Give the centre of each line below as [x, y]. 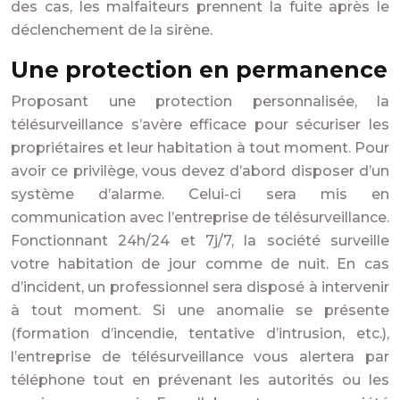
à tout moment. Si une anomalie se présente [200, 310]
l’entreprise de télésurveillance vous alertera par [200, 357]
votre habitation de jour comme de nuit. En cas [200, 264]
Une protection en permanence [199, 70]
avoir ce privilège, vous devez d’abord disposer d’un [200, 171]
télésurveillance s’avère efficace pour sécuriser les [200, 125]
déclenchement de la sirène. [112, 30]
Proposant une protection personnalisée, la [200, 101]
